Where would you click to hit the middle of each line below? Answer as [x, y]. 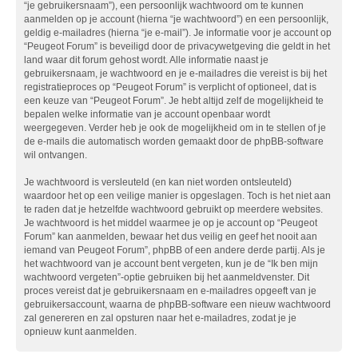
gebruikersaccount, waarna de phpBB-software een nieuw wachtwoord [177, 305]
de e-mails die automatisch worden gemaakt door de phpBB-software [174, 142]
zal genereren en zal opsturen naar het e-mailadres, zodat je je [160, 318]
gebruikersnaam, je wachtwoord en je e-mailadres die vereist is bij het [175, 74]
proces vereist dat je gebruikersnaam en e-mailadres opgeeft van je [170, 291]
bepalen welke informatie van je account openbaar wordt [147, 115]
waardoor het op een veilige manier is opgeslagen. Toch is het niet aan [177, 196]
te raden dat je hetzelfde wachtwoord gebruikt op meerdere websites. [173, 210]
